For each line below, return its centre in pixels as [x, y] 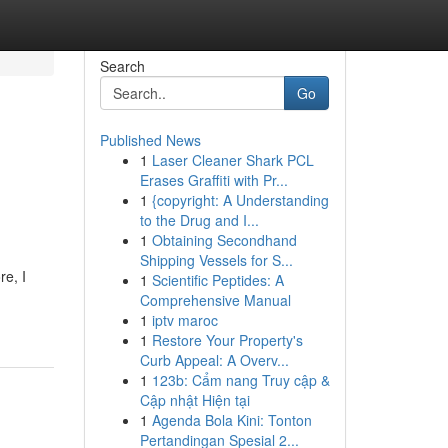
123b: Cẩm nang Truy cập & [240, 380]
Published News [150, 140]
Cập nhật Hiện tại [194, 400]
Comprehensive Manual [215, 300]
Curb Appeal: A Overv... [214, 360]
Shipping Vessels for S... [216, 260]
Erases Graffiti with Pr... [213, 180]
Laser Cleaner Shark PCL [232, 160]
